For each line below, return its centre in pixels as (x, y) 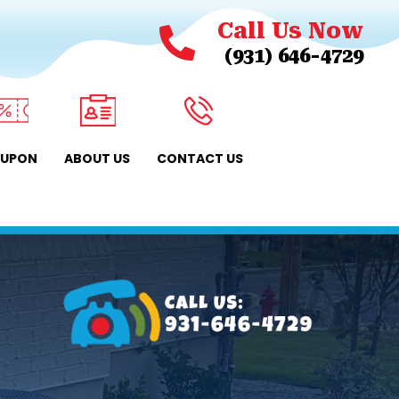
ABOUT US (98, 159)
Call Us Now (290, 31)
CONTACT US (200, 159)
